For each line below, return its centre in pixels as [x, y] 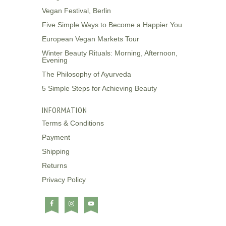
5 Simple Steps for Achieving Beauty [99, 88]
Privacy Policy [64, 179]
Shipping [55, 151]
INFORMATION [64, 110]
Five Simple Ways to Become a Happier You [112, 24]
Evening [54, 60]
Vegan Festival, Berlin [76, 10]
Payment [56, 137]
